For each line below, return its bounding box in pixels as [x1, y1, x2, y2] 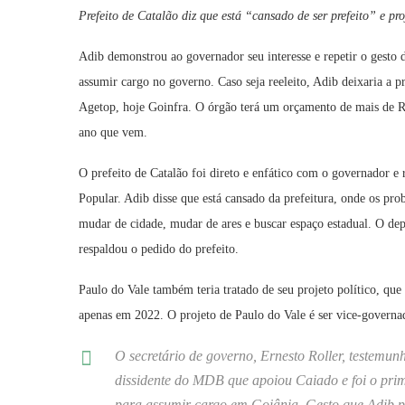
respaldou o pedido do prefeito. [79, 242, 239, 257]
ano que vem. [79, 126, 147, 140]
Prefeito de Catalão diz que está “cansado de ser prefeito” [79, 9, 380, 24]
